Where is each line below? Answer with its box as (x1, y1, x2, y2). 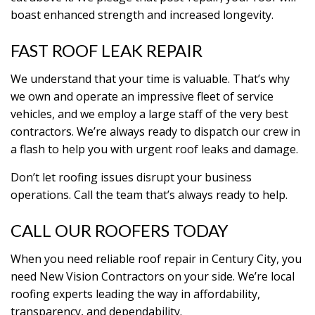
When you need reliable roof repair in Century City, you (11, 251, 302, 266)
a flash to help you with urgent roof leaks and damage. (11, 141, 298, 157)
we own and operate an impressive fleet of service (11, 89, 274, 104)
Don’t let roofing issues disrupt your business (11, 169, 252, 185)
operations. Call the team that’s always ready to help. (11, 187, 288, 202)
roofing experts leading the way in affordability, (11, 286, 260, 302)
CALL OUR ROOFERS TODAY (11, 220, 229, 240)
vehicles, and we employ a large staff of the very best (11, 106, 288, 122)
